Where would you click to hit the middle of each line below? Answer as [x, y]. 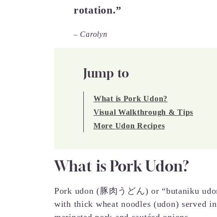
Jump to [107, 73]
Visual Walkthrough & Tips [143, 112]
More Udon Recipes [129, 125]
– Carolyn [91, 34]
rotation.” [98, 10]
